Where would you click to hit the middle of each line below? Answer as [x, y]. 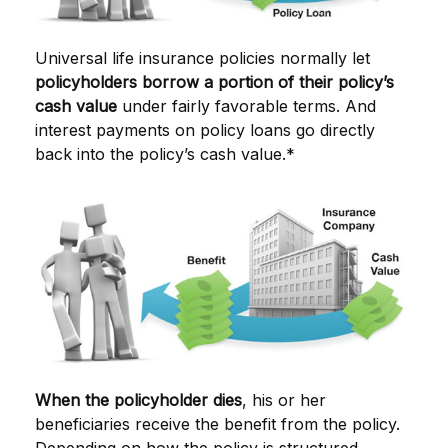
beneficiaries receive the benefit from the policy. [217, 423]
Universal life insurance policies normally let [202, 57]
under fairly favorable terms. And [246, 105]
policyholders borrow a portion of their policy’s [214, 81]
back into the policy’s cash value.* [165, 153]
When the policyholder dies [138, 399]
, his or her [284, 399]
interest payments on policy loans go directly [205, 129]
